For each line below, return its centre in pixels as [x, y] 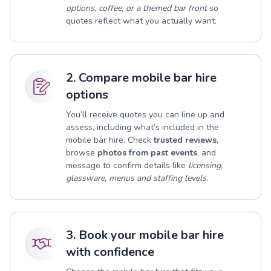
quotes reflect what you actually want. [141, 21]
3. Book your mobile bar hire [145, 235]
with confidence [110, 252]
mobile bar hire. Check [110, 140]
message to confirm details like [127, 165]
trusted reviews [185, 140]
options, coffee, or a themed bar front [136, 8]
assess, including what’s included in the [142, 127]
